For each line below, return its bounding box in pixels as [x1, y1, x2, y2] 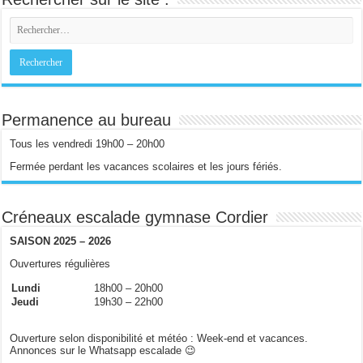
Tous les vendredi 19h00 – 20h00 [10, 137, 165, 150]
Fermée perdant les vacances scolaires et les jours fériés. [10, 160, 283, 173]
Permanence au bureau [2, 110, 172, 129]
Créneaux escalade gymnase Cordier [2, 207, 269, 226]
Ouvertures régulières [10, 257, 111, 270]
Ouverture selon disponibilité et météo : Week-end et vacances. [10, 331, 309, 344]
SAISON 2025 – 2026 [10, 234, 112, 247]
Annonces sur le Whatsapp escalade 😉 [10, 344, 197, 357]
